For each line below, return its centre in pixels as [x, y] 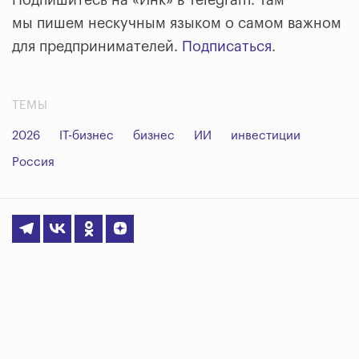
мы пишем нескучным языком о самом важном [177, 23]
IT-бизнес [87, 135]
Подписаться [227, 46]
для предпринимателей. [97, 46]
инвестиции [266, 135]
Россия [33, 162]
